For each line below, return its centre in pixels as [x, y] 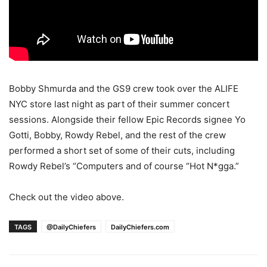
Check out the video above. [66, 197]
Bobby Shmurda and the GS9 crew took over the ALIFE [124, 89]
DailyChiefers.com [140, 227]
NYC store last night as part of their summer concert [119, 104]
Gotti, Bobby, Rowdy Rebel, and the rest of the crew [117, 135]
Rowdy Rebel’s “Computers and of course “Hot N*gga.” [124, 166]
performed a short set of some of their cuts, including [122, 151]
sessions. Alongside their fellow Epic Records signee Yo [127, 120]
